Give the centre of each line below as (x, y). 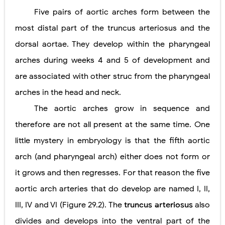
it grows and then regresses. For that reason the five (113, 173)
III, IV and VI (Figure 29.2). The (70, 205)
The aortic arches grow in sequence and (122, 109)
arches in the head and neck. (68, 93)
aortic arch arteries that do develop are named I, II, (113, 189)
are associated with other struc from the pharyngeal (113, 77)
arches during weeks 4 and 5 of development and (113, 61)
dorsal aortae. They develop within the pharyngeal (113, 44)
